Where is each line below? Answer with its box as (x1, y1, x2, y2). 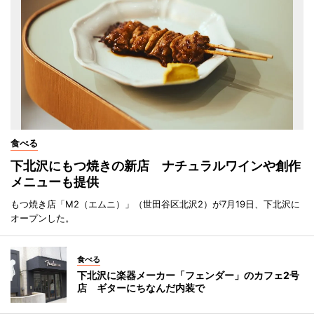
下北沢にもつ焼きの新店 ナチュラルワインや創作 (11, 158, 301, 173)
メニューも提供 (11, 174, 99, 189)
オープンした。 (11, 212, 74, 224)
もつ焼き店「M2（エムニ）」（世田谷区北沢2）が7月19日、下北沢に (11, 198, 300, 210)
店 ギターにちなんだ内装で (77, 281, 205, 294)
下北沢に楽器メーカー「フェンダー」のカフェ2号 (77, 268, 299, 281)
